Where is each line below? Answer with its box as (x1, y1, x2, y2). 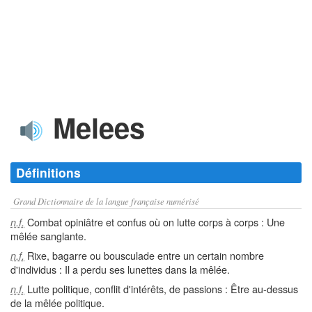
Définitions (16, 164, 81, 181)
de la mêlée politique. (10, 295, 104, 310)
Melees (45, 107, 145, 147)
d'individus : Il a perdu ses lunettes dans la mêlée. (10, 262, 230, 276)
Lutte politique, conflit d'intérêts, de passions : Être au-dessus (24, 281, 298, 296)
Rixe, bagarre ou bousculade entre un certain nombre (24, 248, 264, 263)
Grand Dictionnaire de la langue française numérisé (13, 195, 199, 207)
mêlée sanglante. (10, 228, 86, 243)
